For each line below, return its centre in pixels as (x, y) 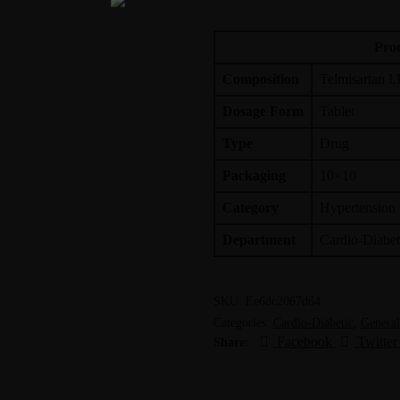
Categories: (243, 323)
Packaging (254, 175)
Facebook (304, 342)
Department (259, 239)
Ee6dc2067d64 (283, 302)
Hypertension (358, 207)
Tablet (337, 111)
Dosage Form (263, 111)
